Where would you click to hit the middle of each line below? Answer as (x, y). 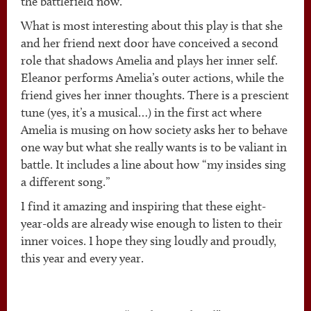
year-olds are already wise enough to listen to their (152, 223)
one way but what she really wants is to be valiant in (154, 147)
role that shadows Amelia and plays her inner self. (149, 60)
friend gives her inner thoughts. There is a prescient (155, 95)
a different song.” (66, 182)
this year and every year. (82, 258)
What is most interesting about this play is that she (152, 25)
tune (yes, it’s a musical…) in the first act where (141, 112)
